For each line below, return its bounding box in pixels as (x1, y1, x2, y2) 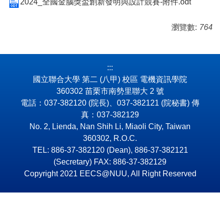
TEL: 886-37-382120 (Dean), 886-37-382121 (32, 146, 188, 155)
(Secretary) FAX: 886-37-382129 (54, 158, 166, 166)
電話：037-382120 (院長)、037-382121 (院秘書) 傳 (21, 99, 199, 108)
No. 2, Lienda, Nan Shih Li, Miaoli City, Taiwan (29, 122, 191, 131)
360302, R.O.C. (83, 134, 137, 143)
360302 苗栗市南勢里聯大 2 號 (56, 87, 164, 96)
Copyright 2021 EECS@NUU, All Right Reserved (24, 169, 196, 178)
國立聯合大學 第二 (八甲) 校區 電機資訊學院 (33, 75, 187, 84)
